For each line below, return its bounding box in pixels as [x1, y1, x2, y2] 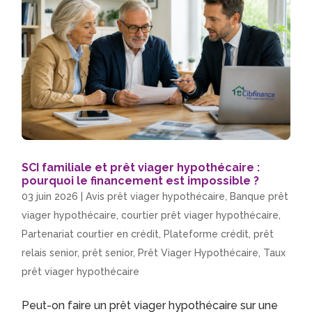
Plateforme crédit [164, 228, 249, 240]
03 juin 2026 [22, 190, 79, 202]
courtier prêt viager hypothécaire [121, 209, 279, 221]
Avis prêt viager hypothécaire [86, 190, 226, 202]
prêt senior [82, 247, 134, 258]
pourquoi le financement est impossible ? [22, 173, 260, 187]
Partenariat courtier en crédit [22, 228, 159, 240]
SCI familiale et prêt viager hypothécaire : [22, 160, 260, 174]
